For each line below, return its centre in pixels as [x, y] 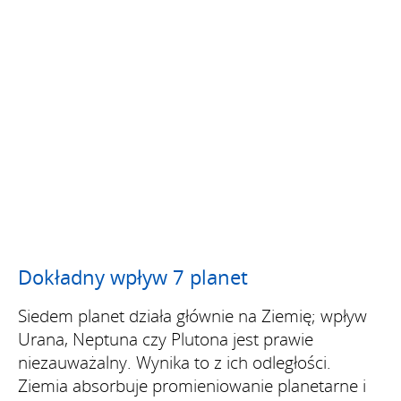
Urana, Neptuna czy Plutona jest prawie [166, 339]
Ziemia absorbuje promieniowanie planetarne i [192, 385]
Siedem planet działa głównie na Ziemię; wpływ [192, 316]
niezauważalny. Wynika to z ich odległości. [175, 362]
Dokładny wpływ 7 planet [133, 276]
